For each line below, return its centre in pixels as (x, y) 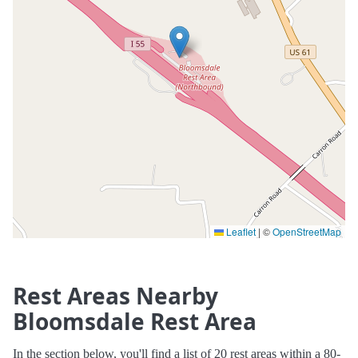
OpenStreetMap (307, 232)
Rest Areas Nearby (115, 296)
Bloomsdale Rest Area (135, 322)
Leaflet (240, 232)
